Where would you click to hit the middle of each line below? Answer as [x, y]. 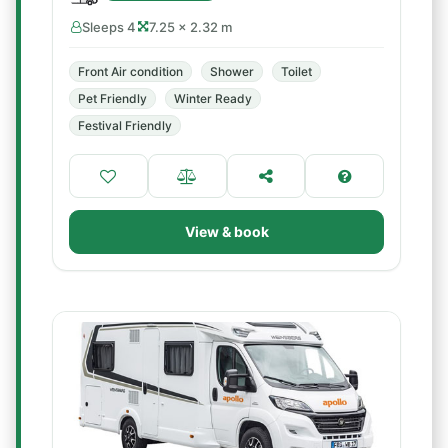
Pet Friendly [112, 98]
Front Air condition [130, 71]
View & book [226, 231]
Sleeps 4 [109, 27]
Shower [232, 71]
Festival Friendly [125, 125]
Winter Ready [213, 98]
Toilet [296, 71]
